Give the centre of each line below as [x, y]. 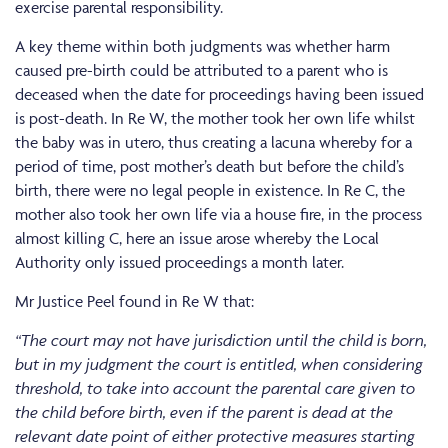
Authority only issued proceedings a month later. [179, 261]
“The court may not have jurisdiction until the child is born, [221, 339]
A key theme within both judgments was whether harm [202, 45]
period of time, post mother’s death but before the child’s [209, 165]
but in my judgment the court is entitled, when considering [219, 363]
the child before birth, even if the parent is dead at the [204, 411]
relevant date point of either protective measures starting [215, 435]
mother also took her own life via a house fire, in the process [218, 213]
